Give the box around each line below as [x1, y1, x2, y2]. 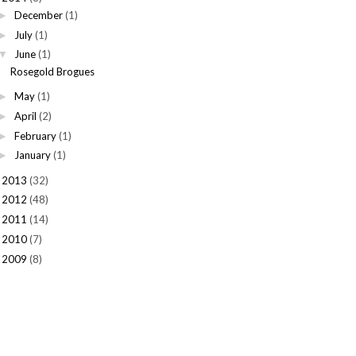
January [14, 149, 51, 162]
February [14, 129, 56, 142]
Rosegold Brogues [10, 64, 95, 78]
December [14, 8, 63, 21]
